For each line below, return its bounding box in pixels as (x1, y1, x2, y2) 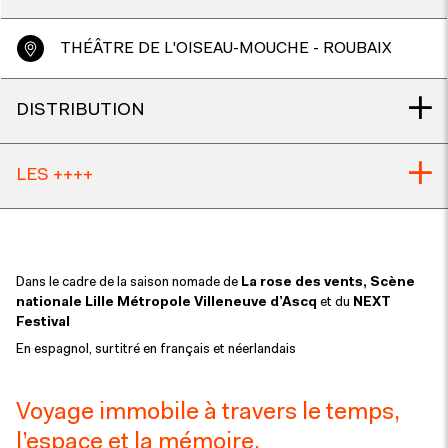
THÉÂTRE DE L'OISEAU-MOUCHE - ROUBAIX (60, 40, 392, 57)
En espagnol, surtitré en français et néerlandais (16, 342, 296, 356)
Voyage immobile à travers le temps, (16, 401, 400, 426)
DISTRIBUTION (16, 101, 145, 120)
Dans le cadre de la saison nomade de (16, 276, 241, 290)
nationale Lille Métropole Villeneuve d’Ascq (16, 296, 320, 310)
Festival (16, 316, 70, 330)
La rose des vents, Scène (241, 276, 415, 290)
